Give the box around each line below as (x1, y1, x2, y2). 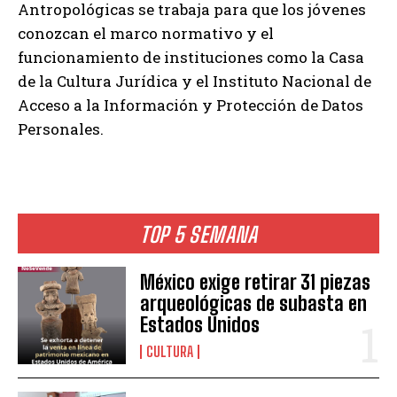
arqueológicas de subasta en (140, 292, 368, 316)
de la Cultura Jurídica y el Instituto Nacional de (18, 71, 371, 92)
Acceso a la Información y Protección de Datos (18, 95, 363, 116)
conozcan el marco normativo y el (18, 23, 274, 44)
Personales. (18, 119, 104, 140)
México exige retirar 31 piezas (140, 270, 371, 295)
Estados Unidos (140, 313, 261, 338)
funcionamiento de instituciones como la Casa (18, 47, 364, 68)
